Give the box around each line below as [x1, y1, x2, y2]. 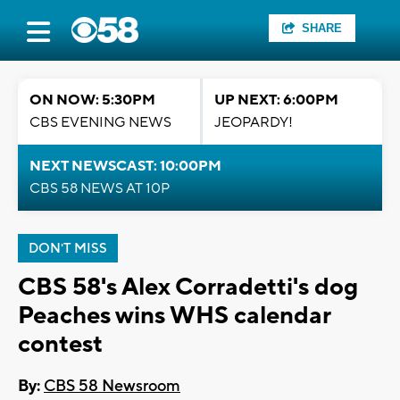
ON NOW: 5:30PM [29, 91, 155, 109]
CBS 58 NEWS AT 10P [29, 179, 170, 197]
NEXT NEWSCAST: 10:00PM [29, 157, 221, 175]
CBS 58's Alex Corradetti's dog [18, 271, 358, 303]
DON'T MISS [29, 240, 107, 257]
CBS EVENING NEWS [29, 113, 171, 131]
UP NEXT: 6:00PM [214, 91, 338, 109]
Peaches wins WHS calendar [18, 300, 330, 331]
